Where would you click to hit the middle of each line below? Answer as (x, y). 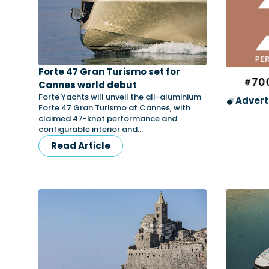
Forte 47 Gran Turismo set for (109, 72)
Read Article (81, 146)
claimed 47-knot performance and (108, 119)
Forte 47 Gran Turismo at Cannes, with (114, 108)
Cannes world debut (88, 85)
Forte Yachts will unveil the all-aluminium (120, 97)
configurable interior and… (91, 129)
